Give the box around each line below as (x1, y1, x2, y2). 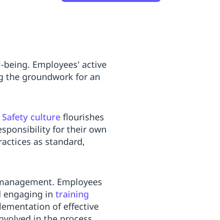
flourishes (60, 111, 104, 123)
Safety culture (2, 111, 60, 123)
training (55, 188, 89, 200)
